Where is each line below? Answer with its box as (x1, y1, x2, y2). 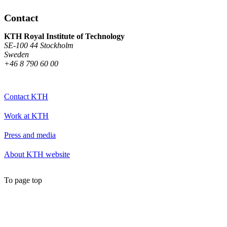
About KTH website (4, 149, 70, 159)
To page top (4, 175, 42, 184)
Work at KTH (4, 111, 49, 120)
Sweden (4, 50, 29, 59)
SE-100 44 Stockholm (4, 41, 73, 50)
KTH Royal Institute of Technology (4, 31, 125, 41)
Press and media (4, 130, 56, 139)
